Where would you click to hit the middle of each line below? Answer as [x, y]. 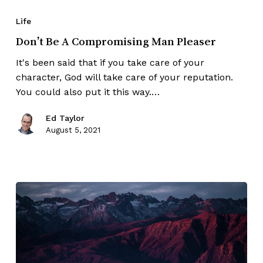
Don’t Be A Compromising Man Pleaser [116, 41]
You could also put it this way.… [87, 92]
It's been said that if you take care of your [110, 63]
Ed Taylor [65, 118]
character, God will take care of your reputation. [124, 77]
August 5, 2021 [73, 130]
